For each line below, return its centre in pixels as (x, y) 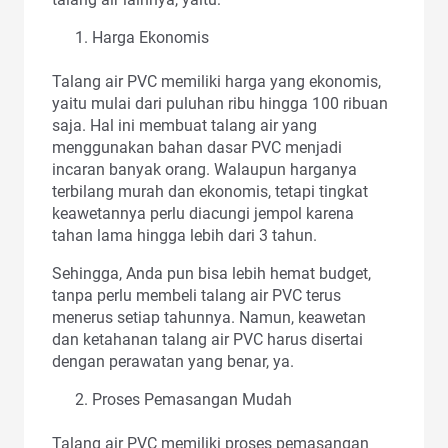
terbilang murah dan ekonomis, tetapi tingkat (210, 191)
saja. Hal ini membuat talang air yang (184, 125)
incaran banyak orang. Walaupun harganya (204, 169)
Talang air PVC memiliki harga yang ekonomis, (216, 81)
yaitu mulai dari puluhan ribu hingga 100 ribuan (220, 103)
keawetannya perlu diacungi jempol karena (203, 213)
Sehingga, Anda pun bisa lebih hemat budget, (211, 273)
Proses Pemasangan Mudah (192, 399)
